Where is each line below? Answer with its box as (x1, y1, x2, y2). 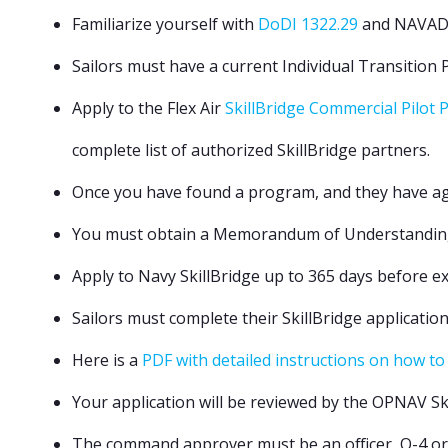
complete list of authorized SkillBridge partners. (72, 139, 430, 161)
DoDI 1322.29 (258, 13, 358, 35)
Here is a (72, 349, 142, 371)
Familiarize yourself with (72, 13, 258, 35)
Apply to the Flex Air (72, 97, 225, 119)
